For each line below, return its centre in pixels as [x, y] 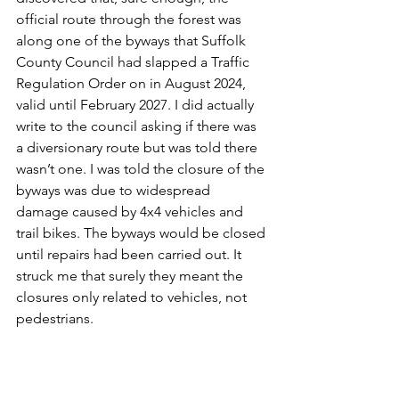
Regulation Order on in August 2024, [133, 84]
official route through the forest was [130, 20]
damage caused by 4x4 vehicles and [131, 212]
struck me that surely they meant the [131, 276]
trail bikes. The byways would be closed [142, 233]
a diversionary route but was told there [138, 148]
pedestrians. [57, 319]
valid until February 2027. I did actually [137, 105]
